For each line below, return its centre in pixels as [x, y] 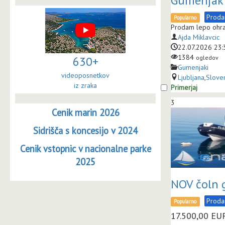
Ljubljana [191, 77]
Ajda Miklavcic [199, 37]
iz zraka [85, 85]
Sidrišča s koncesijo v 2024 [85, 131]
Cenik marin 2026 [85, 113]
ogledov [207, 58]
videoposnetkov [85, 75]
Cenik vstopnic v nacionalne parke [85, 149]
